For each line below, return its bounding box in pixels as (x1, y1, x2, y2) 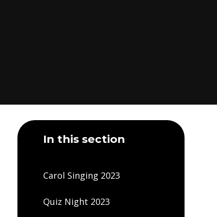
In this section (43, 132, 125, 146)
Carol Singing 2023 (43, 170, 120, 182)
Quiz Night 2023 (43, 195, 110, 207)
